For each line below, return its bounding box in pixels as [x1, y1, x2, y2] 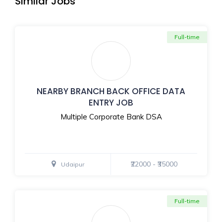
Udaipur [60, 161, 84, 168]
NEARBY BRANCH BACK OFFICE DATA [37, 85, 185, 97]
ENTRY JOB [89, 96, 133, 109]
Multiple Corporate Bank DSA [60, 111, 162, 121]
